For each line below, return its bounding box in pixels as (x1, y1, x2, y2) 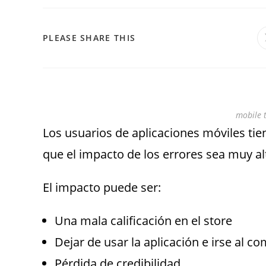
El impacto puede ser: (43, 179, 161, 195)
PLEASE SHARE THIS (43, 32, 136, 43)
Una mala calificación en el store (55, 213, 232, 229)
